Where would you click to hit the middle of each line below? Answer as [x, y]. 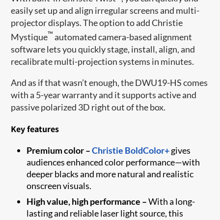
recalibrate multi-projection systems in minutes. [103, 61]
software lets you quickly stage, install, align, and [103, 49]
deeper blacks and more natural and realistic [110, 174]
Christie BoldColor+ [131, 150]
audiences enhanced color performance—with [113, 162]
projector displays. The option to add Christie [97, 22]
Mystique [29, 37]
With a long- [171, 201]
